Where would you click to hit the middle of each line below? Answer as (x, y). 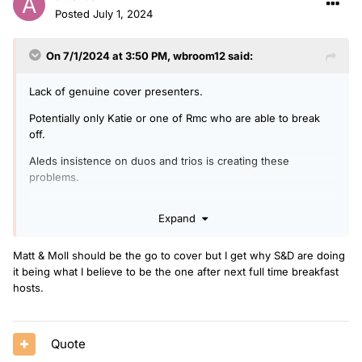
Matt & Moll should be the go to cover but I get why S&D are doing (179, 256)
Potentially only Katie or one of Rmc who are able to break (175, 118)
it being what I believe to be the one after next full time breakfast (176, 272)
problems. (54, 177)
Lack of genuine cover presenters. (116, 91)
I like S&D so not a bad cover (101, 203)
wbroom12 (199, 55)
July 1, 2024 (123, 13)
